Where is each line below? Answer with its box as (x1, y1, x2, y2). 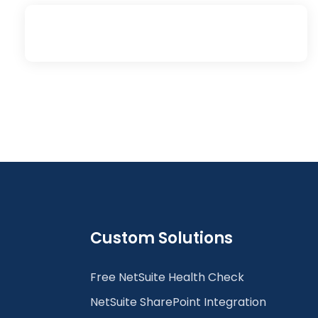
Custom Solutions (90, 227, 233, 249)
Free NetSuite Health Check (90, 269, 244, 285)
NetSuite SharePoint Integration (90, 294, 266, 310)
